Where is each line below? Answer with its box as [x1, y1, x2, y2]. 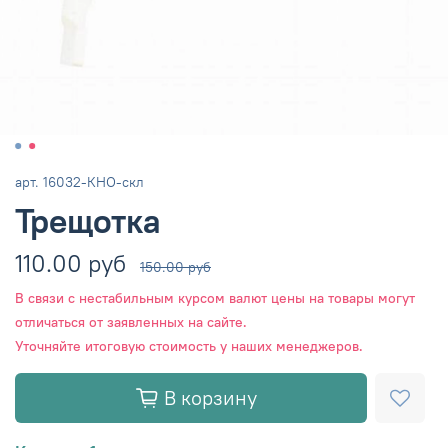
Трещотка [15, 199, 161, 242]
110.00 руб [15, 247, 126, 278]
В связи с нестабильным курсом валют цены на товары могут [15, 289, 415, 307]
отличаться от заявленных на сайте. [15, 313, 247, 331]
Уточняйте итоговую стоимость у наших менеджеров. [15, 337, 363, 355]
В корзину [163, 384, 257, 410]
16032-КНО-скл [43, 173, 144, 191]
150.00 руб [140, 257, 211, 276]
